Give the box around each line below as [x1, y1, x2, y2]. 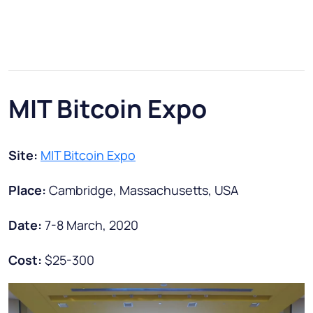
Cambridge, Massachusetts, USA [49, 181, 238, 198]
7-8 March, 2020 [45, 216, 138, 233]
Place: [8, 181, 49, 198]
